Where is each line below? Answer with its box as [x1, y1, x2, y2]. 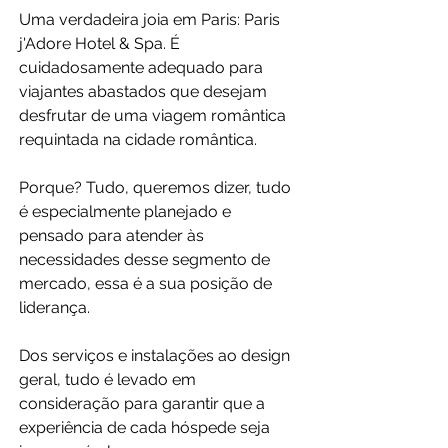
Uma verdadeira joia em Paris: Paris [19, 10, 284, 30]
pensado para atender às [19, 226, 208, 246]
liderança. [19, 298, 90, 318]
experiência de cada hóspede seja [19, 418, 274, 438]
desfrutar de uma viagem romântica [19, 106, 290, 126]
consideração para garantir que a [19, 394, 269, 414]
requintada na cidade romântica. [19, 130, 257, 150]
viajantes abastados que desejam [19, 82, 271, 102]
